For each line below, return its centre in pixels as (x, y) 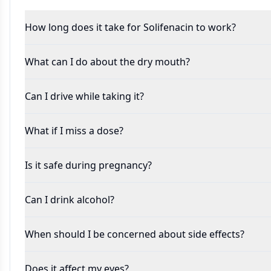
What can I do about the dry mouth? (107, 62)
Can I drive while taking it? (84, 96)
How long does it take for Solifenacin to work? (130, 27)
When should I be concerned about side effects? (135, 234)
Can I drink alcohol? (70, 200)
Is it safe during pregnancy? (88, 165)
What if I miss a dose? (74, 131)
